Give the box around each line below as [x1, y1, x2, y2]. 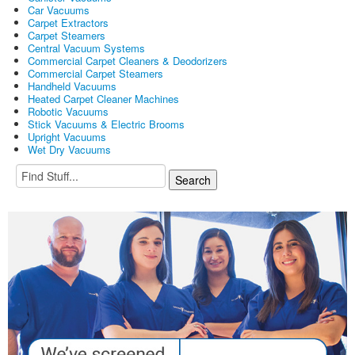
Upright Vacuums [28, 129, 106, 145]
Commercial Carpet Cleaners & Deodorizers [28, 53, 227, 69]
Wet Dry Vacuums [28, 142, 111, 158]
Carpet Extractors [28, 15, 109, 31]
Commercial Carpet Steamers [28, 66, 163, 82]
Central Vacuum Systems [28, 40, 145, 56]
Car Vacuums [28, 2, 90, 18]
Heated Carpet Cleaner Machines [28, 91, 179, 107]
